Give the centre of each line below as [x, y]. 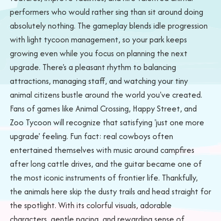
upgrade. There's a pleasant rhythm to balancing [93, 67]
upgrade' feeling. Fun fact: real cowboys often [92, 136]
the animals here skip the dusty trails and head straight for [110, 191]
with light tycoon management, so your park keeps [98, 39]
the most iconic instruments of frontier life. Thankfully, [104, 178]
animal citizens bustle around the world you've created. [106, 95]
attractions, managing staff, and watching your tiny [99, 81]
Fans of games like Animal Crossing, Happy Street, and [103, 109]
